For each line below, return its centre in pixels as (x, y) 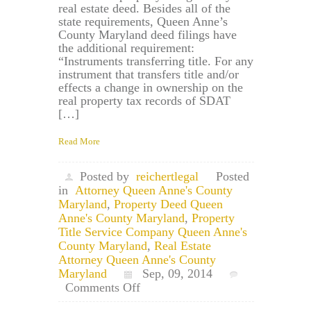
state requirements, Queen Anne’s (143, 21)
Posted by (104, 176)
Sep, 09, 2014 (172, 273)
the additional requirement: (126, 48)
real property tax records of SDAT (144, 100)
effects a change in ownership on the (151, 87)
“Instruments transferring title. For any (156, 61)
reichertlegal (167, 176)
